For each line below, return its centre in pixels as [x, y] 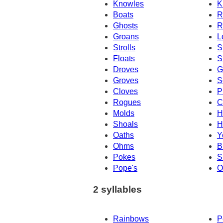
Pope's [125, 168]
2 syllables [117, 190]
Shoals [125, 124]
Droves [126, 70]
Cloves [125, 92]
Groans [126, 37]
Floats [124, 59]
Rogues [127, 103]
